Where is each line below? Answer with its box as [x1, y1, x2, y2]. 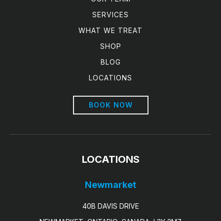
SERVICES [92, 10, 129, 19]
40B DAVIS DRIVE [82, 202, 139, 210]
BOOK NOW [88, 101, 133, 109]
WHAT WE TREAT [78, 26, 143, 35]
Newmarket [85, 180, 136, 190]
